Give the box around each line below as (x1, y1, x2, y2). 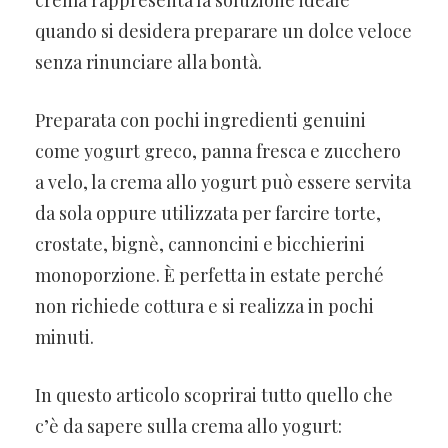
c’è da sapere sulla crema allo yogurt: (35, 413, 342, 438)
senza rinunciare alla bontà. (35, 49, 262, 74)
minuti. (35, 324, 94, 349)
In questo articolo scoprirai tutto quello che (35, 382, 393, 407)
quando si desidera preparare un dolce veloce (35, 18, 412, 43)
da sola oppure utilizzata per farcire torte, (35, 200, 381, 225)
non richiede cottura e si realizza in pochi (35, 293, 374, 318)
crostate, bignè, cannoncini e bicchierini (35, 231, 365, 256)
